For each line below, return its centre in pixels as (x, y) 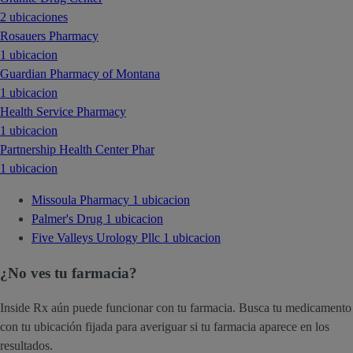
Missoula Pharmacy (82, 199)
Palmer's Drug (69, 218)
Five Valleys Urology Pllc (97, 237)
